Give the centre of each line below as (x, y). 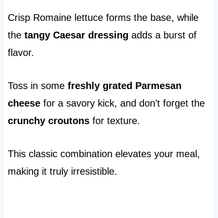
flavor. (21, 53)
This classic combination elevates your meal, (104, 154)
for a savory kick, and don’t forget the (122, 103)
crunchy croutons (48, 121)
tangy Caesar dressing (76, 35)
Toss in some (37, 86)
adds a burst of (162, 35)
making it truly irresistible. (62, 172)
